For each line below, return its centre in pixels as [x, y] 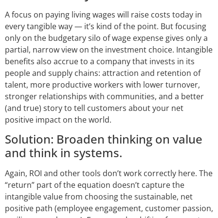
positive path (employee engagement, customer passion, [109, 209]
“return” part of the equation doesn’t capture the [95, 185]
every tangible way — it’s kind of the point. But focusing [106, 27]
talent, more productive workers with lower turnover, [102, 85]
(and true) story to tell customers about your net [94, 108]
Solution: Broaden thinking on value [104, 139]
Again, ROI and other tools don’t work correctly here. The [109, 173]
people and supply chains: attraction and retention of [103, 73]
